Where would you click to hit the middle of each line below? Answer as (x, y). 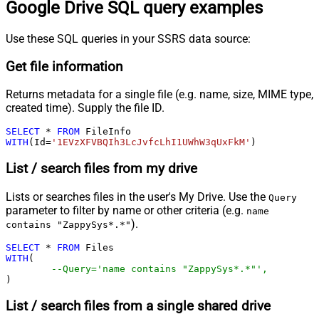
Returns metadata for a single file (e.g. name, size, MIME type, (159, 95)
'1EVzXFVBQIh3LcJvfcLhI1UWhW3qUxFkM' (151, 142)
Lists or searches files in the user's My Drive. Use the (137, 197)
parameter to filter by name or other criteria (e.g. (126, 210)
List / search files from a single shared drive (138, 306)
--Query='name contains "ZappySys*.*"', (159, 268)
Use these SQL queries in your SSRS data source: (128, 38)
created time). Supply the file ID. (85, 108)
